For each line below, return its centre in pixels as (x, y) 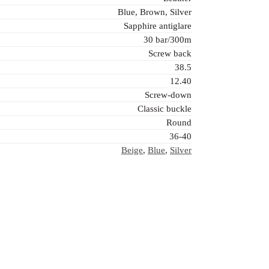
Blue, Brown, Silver (155, 12)
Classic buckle (165, 109)
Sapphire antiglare (158, 26)
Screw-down (168, 95)
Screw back (170, 54)
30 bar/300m (168, 40)
